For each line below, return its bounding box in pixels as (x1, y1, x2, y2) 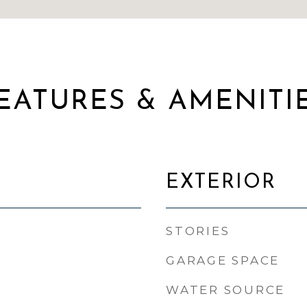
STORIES (166, 224, 230, 238)
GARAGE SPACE (166, 254, 280, 267)
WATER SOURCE (166, 283, 285, 297)
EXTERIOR (166, 173, 276, 193)
